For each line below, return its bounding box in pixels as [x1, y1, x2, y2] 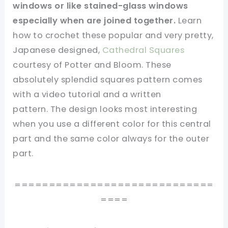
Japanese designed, [13, 44, 102, 56]
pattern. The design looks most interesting [13, 103, 197, 115]
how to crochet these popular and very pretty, [13, 29, 214, 41]
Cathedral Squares [102, 44, 185, 56]
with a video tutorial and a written [13, 88, 161, 100]
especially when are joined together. [13, 14, 176, 26]
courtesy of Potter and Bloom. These [13, 59, 172, 71]
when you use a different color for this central [13, 118, 211, 130]
